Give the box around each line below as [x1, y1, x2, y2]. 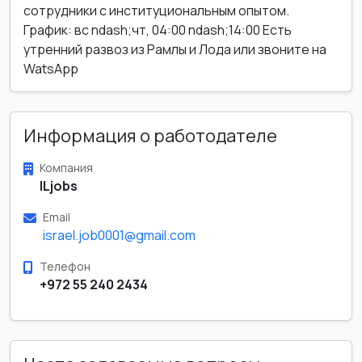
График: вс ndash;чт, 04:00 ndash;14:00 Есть [23, 21, 292, 39]
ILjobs [40, 177, 78, 195]
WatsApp [23, 60, 78, 78]
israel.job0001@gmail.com [43, 226, 196, 244]
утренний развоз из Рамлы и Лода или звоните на [23, 40, 326, 58]
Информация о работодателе [23, 124, 277, 148]
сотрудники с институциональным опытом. [23, 2, 289, 19]
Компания [40, 160, 93, 175]
